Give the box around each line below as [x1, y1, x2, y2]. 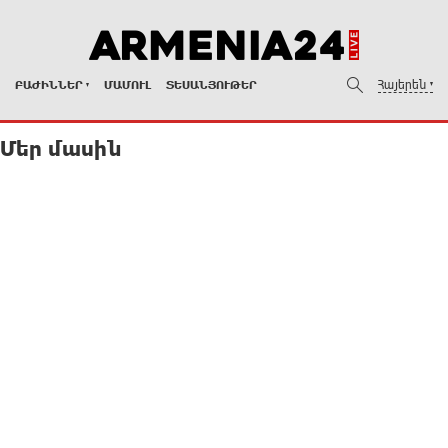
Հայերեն [378, 77, 426, 91]
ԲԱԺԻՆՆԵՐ [15, 78, 83, 91]
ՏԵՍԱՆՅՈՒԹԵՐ [166, 78, 257, 91]
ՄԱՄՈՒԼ [104, 78, 151, 91]
